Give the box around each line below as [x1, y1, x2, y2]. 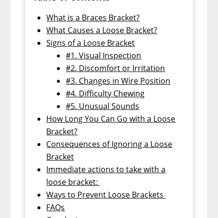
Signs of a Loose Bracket [46, 37, 135, 48]
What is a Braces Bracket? [46, 12, 140, 23]
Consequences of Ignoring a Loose [46, 138, 173, 149]
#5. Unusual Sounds [66, 100, 140, 111]
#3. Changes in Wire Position [66, 75, 171, 86]
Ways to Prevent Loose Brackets [46, 189, 166, 200]
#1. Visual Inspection [66, 50, 142, 61]
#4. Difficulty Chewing [66, 88, 145, 99]
